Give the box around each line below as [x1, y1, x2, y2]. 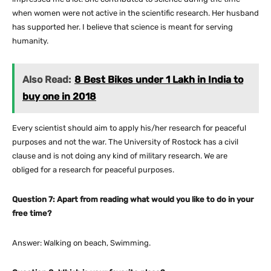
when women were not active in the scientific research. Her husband [12, 8, 259, 18]
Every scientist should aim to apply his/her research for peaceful [12, 123, 246, 133]
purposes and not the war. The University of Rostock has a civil [12, 137, 238, 147]
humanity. [12, 36, 48, 46]
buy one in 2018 [22, 91, 96, 103]
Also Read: [22, 74, 71, 86]
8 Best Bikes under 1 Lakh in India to [74, 74, 243, 86]
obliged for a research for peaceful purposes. [12, 165, 174, 175]
